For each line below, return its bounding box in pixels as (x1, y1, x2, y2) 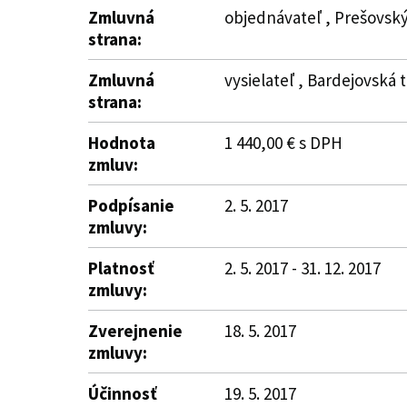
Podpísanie (88, 194, 174, 216)
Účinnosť (88, 382, 157, 404)
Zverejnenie (88, 320, 183, 342)
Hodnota (88, 132, 155, 154)
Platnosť (88, 257, 154, 279)
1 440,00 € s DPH (224, 132, 342, 154)
